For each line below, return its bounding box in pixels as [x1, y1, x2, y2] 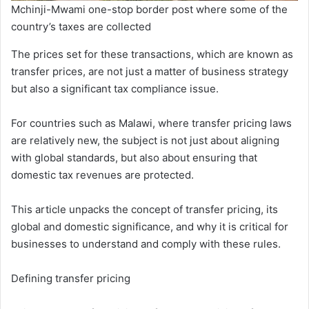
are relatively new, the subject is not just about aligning [11, 134, 279, 147]
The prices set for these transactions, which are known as [11, 48, 293, 61]
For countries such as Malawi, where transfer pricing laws [11, 117, 292, 130]
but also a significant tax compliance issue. [11, 82, 219, 95]
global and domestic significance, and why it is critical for [11, 220, 288, 233]
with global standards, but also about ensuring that [11, 151, 257, 164]
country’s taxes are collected [11, 20, 151, 33]
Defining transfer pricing [11, 272, 130, 285]
